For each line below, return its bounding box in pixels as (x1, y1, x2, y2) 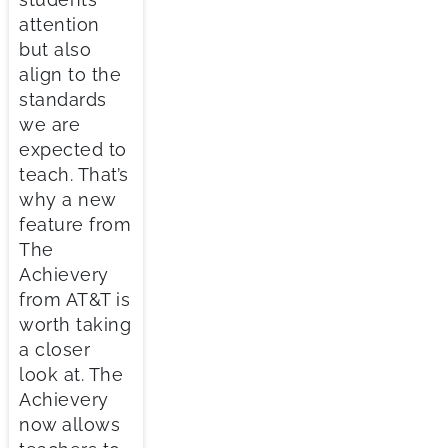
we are (19, 113, 80, 135)
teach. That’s (19, 163, 129, 185)
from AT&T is (19, 288, 130, 310)
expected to (19, 138, 127, 160)
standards (19, 88, 107, 110)
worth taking (19, 313, 131, 335)
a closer (19, 338, 90, 360)
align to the (19, 63, 121, 85)
